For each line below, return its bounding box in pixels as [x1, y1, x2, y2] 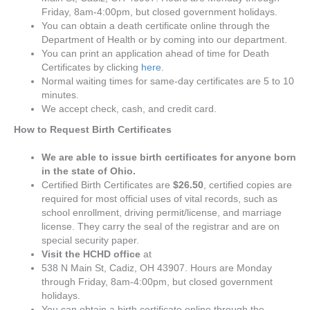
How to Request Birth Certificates [14, 124, 172, 135]
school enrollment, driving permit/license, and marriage [42, 207, 282, 218]
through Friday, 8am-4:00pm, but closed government [42, 276, 273, 287]
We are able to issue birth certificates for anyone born [42, 152, 296, 163]
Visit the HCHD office [42, 248, 143, 259]
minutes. [42, 89, 79, 100]
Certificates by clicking [42, 62, 141, 73]
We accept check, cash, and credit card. [42, 103, 217, 114]
